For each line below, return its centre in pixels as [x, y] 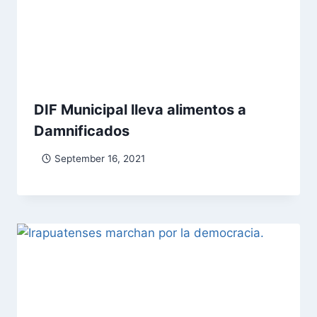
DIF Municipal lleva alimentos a [140, 110]
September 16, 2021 [99, 158]
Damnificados [82, 131]
